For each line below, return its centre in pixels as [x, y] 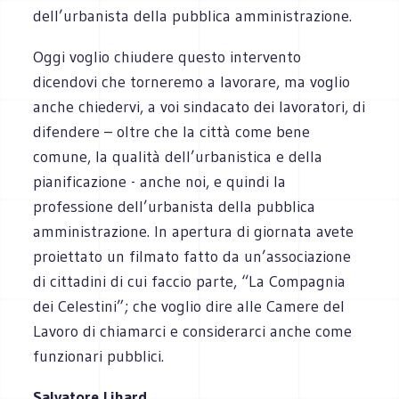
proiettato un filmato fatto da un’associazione [192, 256]
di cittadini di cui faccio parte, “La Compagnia [190, 281]
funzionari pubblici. [99, 356]
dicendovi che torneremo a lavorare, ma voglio [192, 81]
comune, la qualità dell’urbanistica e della [178, 156]
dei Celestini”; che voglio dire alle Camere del [189, 306]
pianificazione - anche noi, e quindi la [160, 181]
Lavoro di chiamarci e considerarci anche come [193, 331]
